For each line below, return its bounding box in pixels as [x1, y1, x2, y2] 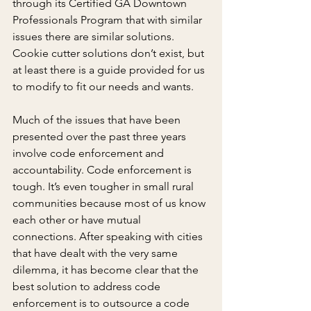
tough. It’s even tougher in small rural [12, 179, 196, 193]
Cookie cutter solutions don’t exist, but [12, 46, 207, 60]
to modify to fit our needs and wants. [12, 79, 194, 93]
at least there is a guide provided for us [12, 62, 208, 76]
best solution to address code [12, 279, 163, 293]
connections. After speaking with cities [12, 229, 205, 243]
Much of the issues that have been [12, 112, 183, 126]
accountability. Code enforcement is [12, 162, 194, 176]
